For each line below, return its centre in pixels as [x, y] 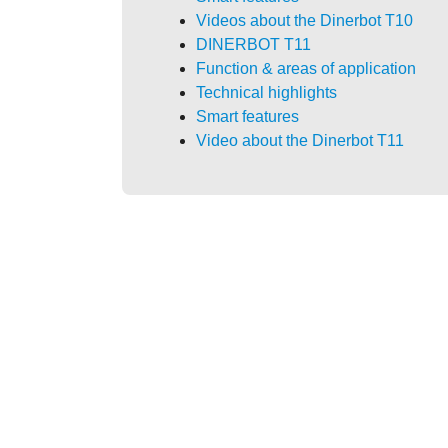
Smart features [247, 117]
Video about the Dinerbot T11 [300, 141]
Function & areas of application [306, 69]
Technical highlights [266, 93]
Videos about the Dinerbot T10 [304, 21]
